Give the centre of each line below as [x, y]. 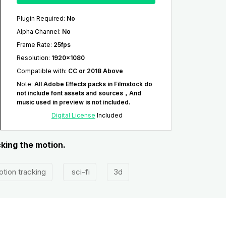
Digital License [73, 116]
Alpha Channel [38, 32]
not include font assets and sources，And [79, 93]
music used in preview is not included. [73, 102]
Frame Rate [33, 45]
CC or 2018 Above [95, 71]
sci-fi [79, 172]
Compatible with [41, 71]
